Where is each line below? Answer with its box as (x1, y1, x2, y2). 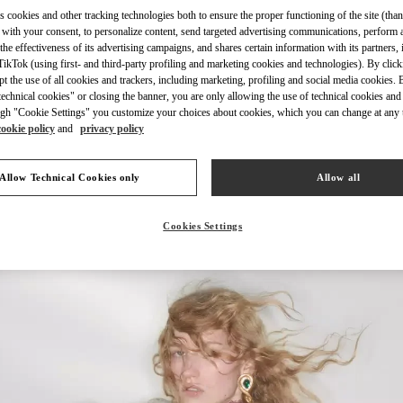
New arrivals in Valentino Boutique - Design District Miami (43, 188, 360, 203)
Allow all (317, 172, 361, 183)
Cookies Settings (163, 220, 243, 231)
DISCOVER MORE (314, 88, 391, 102)
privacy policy (80, 122, 144, 135)
